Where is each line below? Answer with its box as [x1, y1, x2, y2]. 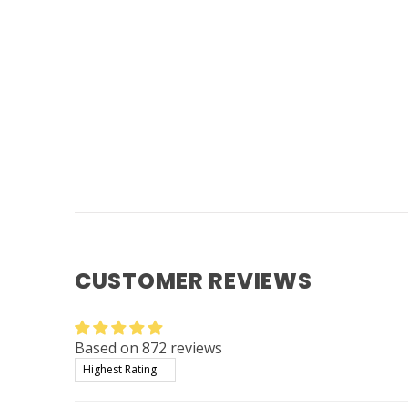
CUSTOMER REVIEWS [75, 266, 312, 296]
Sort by [74, 357, 123, 377]
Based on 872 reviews [75, 338, 222, 358]
